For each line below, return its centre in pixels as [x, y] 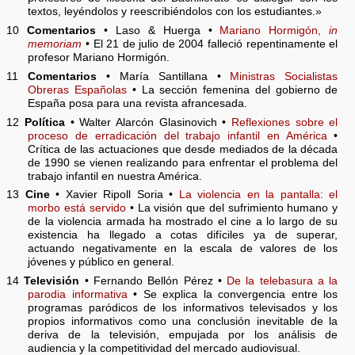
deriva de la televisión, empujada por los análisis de [183, 335]
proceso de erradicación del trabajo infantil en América [177, 136]
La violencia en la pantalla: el [258, 195]
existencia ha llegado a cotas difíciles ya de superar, [183, 235]
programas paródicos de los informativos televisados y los [183, 308]
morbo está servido [77, 208]
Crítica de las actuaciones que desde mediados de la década [183, 149]
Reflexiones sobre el [284, 122]
